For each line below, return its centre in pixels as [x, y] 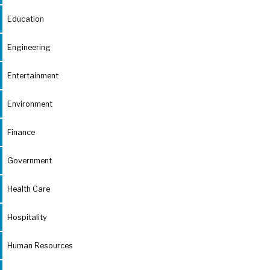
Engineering [29, 47]
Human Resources [40, 245]
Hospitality [27, 217]
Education [26, 19]
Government [30, 160]
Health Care [29, 189]
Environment [30, 104]
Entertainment [33, 75]
